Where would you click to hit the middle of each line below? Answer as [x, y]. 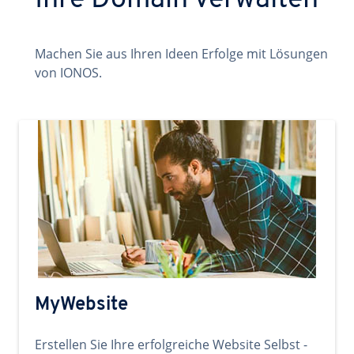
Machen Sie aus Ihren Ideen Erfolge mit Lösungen [181, 54]
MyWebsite [81, 305]
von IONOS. [68, 73]
